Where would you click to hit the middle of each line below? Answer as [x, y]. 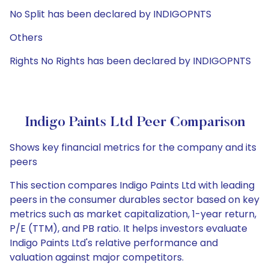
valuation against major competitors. [97, 257]
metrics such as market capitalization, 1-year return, [133, 214]
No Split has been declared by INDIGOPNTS [110, 14]
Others [26, 38]
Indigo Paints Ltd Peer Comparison [134, 122]
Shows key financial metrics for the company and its [133, 147]
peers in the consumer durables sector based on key [134, 200]
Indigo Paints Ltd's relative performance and [114, 243]
